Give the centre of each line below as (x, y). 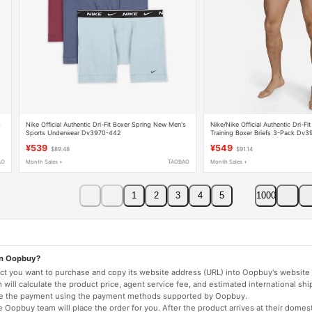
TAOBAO (179, 162)
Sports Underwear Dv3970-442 (73, 132)
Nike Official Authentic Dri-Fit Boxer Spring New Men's (106, 124)
